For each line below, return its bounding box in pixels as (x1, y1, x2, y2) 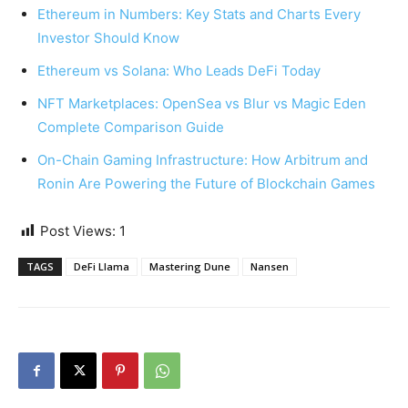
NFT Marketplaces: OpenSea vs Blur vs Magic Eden (37, 95, 366, 112)
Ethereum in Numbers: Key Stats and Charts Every (37, 5, 361, 23)
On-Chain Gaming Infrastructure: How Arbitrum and (37, 151, 368, 168)
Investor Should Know (37, 29, 179, 46)
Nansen (250, 260, 289, 273)
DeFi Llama (74, 260, 129, 273)
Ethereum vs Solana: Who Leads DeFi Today (37, 62, 321, 79)
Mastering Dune (149, 260, 230, 273)
